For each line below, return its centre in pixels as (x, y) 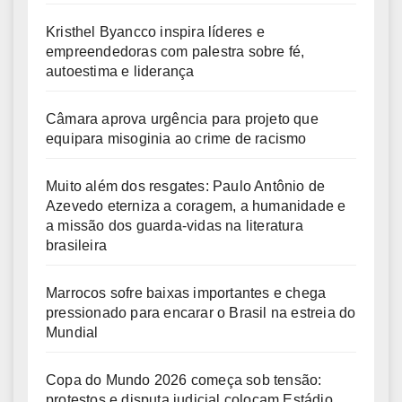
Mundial (72, 332)
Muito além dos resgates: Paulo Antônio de (186, 186)
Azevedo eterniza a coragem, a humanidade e (196, 205)
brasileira (76, 245)
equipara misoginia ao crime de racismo (176, 138)
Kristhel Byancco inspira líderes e (155, 31)
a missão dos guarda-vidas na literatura (175, 225)
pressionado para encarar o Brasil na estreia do (201, 312)
